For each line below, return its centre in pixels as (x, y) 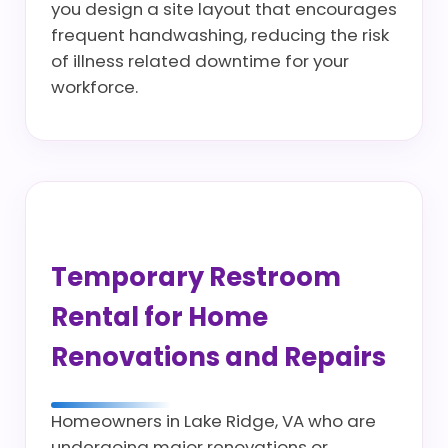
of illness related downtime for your (200, 61)
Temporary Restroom (196, 277)
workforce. (94, 87)
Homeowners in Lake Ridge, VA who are (213, 421)
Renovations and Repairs (218, 357)
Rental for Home (159, 317)
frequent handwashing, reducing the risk (220, 35)
